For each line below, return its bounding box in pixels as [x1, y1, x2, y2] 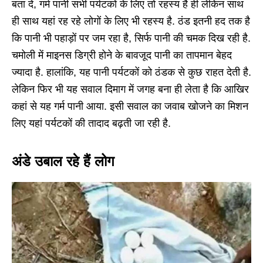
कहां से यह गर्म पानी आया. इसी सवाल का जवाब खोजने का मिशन [12, 100, 248, 113]
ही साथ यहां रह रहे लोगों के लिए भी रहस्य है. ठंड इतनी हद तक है [12, 15, 250, 28]
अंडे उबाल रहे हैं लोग [12, 153, 114, 170]
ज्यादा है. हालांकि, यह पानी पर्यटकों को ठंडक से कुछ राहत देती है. [12, 66, 251, 79]
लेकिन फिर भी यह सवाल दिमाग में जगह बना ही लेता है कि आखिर [12, 83, 249, 96]
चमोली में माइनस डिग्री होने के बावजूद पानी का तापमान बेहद [12, 49, 232, 62]
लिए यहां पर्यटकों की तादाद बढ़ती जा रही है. [12, 117, 171, 130]
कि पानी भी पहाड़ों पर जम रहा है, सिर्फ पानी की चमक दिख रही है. [12, 32, 251, 45]
